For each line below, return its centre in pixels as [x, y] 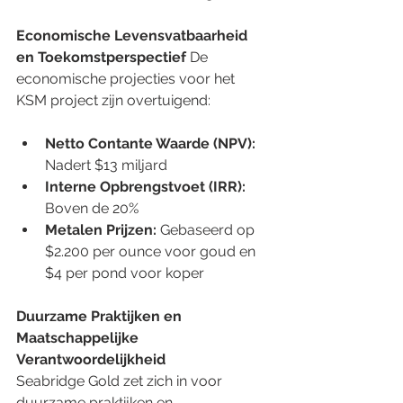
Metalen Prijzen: [101, 229]
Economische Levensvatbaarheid [134, 35]
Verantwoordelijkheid [93, 359]
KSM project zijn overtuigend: [115, 100]
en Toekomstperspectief [101, 57]
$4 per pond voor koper [126, 273]
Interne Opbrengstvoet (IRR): [145, 186]
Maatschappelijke [79, 337]
